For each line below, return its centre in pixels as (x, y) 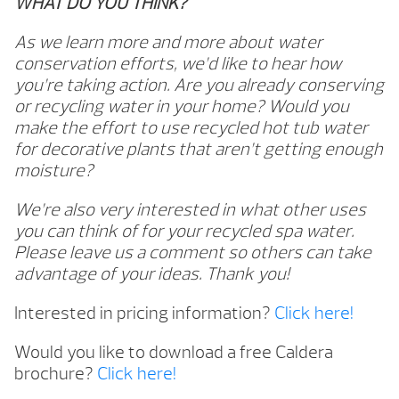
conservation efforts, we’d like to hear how (178, 64)
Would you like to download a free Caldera (174, 353)
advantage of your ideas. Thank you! (154, 274)
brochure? (56, 374)
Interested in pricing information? (144, 313)
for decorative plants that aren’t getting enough (199, 150)
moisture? (54, 171)
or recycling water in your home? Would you (182, 107)
